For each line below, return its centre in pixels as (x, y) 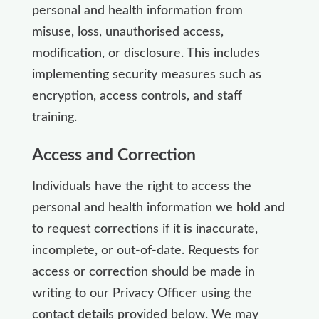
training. (54, 117)
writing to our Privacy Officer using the (142, 293)
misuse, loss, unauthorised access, (127, 32)
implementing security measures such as (146, 74)
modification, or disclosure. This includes (146, 53)
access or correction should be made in (143, 272)
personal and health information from (137, 10)
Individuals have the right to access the (141, 186)
